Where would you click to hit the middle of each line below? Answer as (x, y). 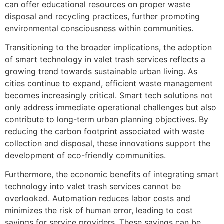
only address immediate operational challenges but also (111, 107)
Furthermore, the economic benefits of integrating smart (112, 175)
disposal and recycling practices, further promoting (102, 16)
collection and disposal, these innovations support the (108, 143)
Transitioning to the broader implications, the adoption (108, 47)
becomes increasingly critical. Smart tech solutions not (109, 95)
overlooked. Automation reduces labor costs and (98, 199)
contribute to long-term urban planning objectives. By (107, 119)
